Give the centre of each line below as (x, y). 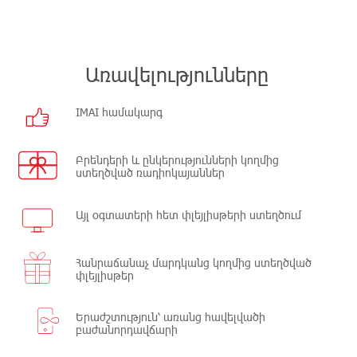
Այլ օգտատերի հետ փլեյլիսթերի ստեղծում (188, 214)
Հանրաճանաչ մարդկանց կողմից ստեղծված (194, 262)
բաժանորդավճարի (127, 330)
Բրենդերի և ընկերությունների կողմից (177, 160)
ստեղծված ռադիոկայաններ (150, 173)
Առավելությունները (177, 74)
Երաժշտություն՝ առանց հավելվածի (171, 317)
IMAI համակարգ (119, 112)
